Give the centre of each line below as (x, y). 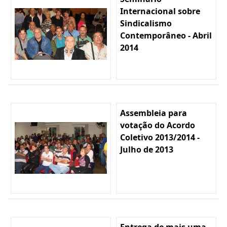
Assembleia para (154, 113)
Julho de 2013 (147, 149)
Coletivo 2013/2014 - (160, 137)
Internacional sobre (160, 11)
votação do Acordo (158, 125)
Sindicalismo (146, 23)
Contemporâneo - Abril (166, 35)
